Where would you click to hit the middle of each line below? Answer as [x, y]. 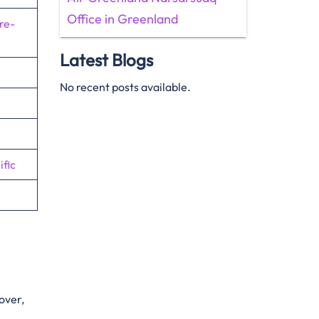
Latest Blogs [106, 60]
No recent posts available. [125, 87]
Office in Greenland [122, 19]
